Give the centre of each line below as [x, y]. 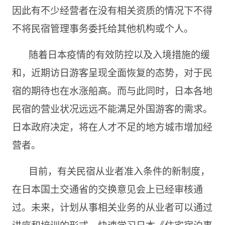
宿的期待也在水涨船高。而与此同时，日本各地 [112, 90]
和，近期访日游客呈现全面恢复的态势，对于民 [112, 72]
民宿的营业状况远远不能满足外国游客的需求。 [112, 108]
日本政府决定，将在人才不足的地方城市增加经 [112, 126]
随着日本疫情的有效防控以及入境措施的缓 [119, 54]
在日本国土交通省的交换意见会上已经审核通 [107, 188]
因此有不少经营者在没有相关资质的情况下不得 [112, 10]
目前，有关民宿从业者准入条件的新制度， [119, 170]
